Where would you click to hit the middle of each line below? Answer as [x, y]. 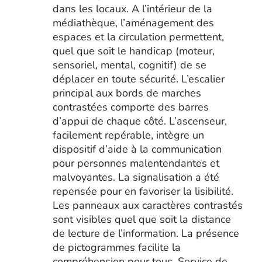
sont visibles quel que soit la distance [142, 219]
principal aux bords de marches [127, 93]
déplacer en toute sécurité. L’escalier [138, 79]
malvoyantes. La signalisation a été [136, 177]
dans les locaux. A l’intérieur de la [132, 9]
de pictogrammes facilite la [116, 247]
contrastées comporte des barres [130, 107]
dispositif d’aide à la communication [137, 149]
